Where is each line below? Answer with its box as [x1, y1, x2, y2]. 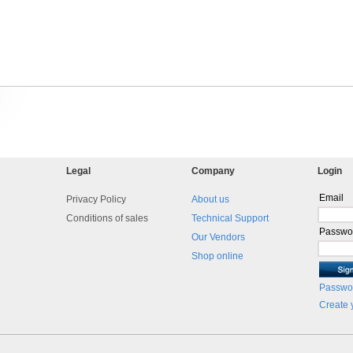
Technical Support [191, 213, 269, 224]
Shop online [191, 251, 244, 262]
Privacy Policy [65, 194, 126, 205]
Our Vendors [191, 232, 246, 243]
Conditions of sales [65, 213, 148, 224]
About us [191, 194, 230, 205]
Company [191, 165, 236, 176]
